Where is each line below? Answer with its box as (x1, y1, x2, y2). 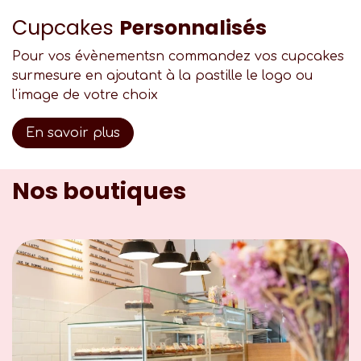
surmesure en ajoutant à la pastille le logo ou (12, 68, 313, 83)
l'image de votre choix (12, 88, 162, 102)
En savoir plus (26, 126, 120, 140)
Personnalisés (119, 14, 267, 42)
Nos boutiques (12, 175, 186, 207)
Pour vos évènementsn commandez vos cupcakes (12, 49, 344, 64)
